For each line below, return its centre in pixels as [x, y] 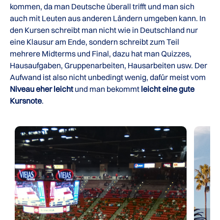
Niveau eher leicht [41, 89]
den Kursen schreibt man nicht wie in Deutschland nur [104, 30]
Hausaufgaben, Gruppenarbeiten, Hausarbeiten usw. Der [109, 65]
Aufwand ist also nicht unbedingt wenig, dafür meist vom [108, 77]
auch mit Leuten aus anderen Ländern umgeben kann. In [108, 18]
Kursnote [26, 101]
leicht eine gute [168, 89]
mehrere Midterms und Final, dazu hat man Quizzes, [101, 54]
